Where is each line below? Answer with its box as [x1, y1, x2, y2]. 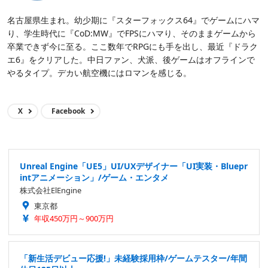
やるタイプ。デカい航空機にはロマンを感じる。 [7, 67, 191, 79]
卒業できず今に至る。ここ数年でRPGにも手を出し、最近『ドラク [7, 41, 258, 53]
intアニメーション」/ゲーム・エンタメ [20, 172, 169, 184]
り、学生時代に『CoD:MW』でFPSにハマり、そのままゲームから [7, 28, 256, 39]
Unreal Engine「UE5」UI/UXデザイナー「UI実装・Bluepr [20, 160, 248, 172]
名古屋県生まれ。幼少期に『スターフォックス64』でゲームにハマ [7, 14, 260, 26]
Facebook [51, 106, 85, 117]
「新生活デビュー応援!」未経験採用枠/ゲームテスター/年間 [20, 252, 247, 264]
